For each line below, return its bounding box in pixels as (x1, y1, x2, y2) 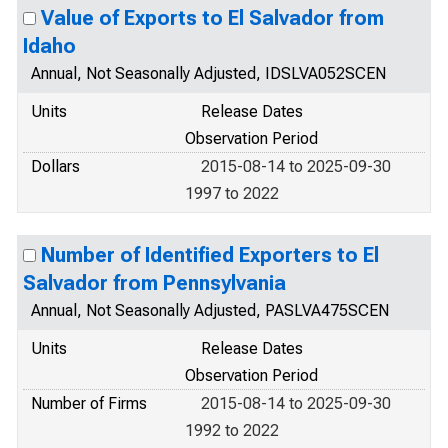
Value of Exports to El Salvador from (41, 6, 384, 30)
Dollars (31, 157, 80, 176)
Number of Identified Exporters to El (41, 243, 379, 267)
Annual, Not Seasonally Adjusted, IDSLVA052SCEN (31, 64, 386, 83)
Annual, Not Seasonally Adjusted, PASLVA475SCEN (31, 301, 389, 320)
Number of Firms (31, 394, 147, 413)
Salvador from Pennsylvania (23, 271, 286, 295)
